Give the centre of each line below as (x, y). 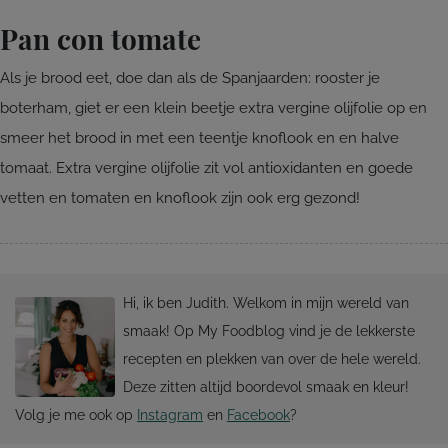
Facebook (258, 415)
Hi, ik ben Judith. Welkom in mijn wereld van (265, 303)
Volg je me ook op (76, 415)
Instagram (170, 415)
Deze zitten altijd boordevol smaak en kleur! (265, 387)
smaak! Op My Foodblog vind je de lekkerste (268, 331)
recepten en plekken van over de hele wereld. (271, 359)
